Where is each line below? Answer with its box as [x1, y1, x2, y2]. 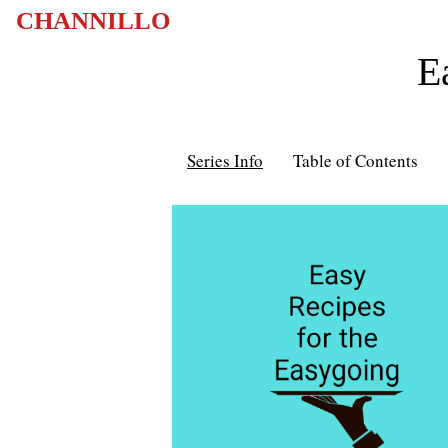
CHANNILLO [16, 7, 170, 34]
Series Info [187, 149, 263, 172]
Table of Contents [293, 149, 418, 172]
